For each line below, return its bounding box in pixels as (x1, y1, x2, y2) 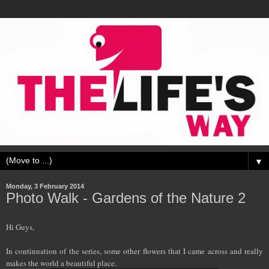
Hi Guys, (6, 222, 34, 233)
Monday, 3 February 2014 (6, 182, 84, 190)
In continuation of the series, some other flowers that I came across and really (6, 246, 263, 257)
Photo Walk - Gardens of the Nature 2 (6, 189, 246, 206)
